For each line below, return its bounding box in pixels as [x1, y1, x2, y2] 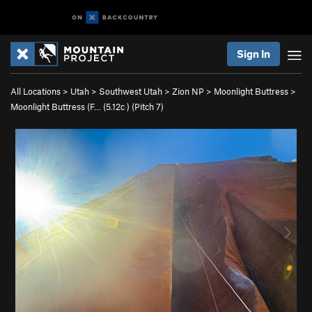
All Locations [10, 86, 61, 97]
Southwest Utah [99, 86, 162, 97]
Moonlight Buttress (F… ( [10, 101, 106, 112]
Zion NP [172, 86, 204, 97]
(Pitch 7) [130, 101, 164, 112]
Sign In [237, 47, 270, 60]
